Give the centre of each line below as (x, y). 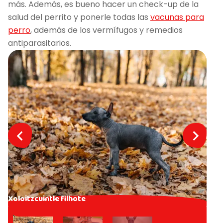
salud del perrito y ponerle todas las (79, 17)
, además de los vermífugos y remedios (107, 30)
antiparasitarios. (40, 43)
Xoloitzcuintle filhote (47, 199)
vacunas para (177, 17)
